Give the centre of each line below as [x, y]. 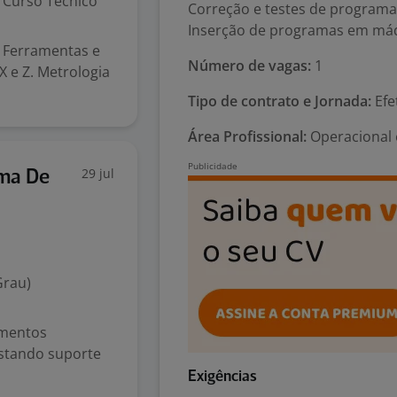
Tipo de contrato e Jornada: [280, 101]
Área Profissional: [247, 136]
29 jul [98, 173]
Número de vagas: [249, 66]
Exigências [222, 377]
